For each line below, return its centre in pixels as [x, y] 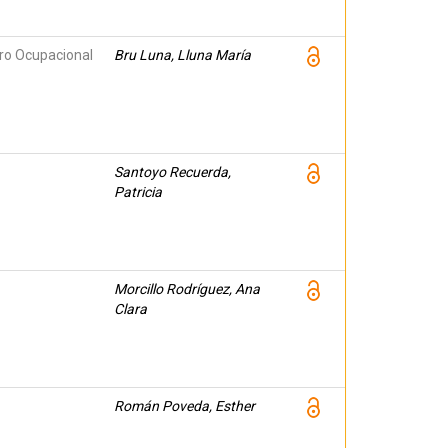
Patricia [138, 192]
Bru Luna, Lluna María [182, 55]
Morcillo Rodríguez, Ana [187, 289]
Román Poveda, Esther [184, 406]
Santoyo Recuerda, [172, 172]
